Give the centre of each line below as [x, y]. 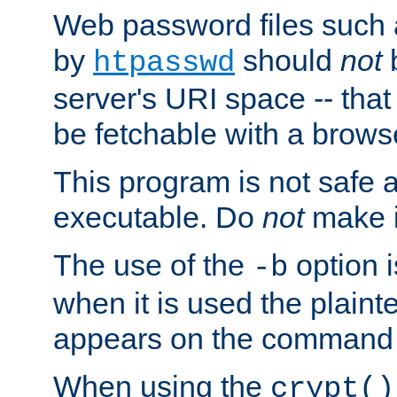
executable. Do [158, 218]
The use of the [153, 265]
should [288, 61]
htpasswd [164, 63]
